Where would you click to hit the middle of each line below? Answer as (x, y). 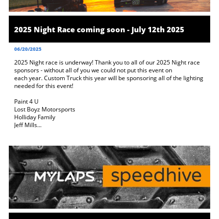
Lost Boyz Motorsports (45, 109)
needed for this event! (44, 86)
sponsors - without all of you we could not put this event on (93, 70)
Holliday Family (35, 117)
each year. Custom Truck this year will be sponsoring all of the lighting (109, 78)
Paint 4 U (26, 101)
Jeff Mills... (28, 125)
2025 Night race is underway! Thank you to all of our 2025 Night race (107, 62)
